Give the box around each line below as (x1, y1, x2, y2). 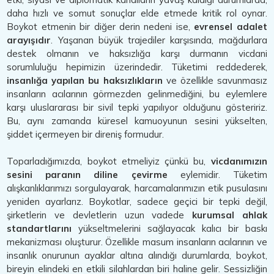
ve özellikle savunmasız (162, 75, 267, 86)
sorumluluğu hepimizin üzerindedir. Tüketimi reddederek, (7, 61, 267, 73)
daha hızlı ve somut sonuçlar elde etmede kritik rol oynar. (7, 7, 267, 19)
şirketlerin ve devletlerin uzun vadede (7, 209, 193, 221)
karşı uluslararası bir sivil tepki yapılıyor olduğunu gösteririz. (7, 102, 267, 113)
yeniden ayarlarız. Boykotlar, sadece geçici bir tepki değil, (7, 196, 267, 207)
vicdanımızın (210, 155, 267, 167)
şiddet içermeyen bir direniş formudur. (7, 128, 165, 140)
